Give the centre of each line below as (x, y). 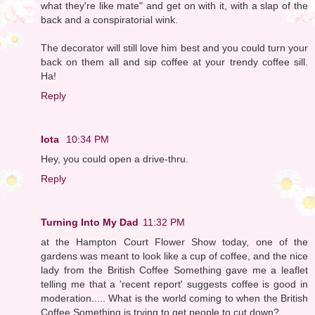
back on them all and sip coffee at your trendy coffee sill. (174, 62)
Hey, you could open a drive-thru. (115, 159)
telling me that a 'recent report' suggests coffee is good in (174, 284)
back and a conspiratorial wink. (109, 19)
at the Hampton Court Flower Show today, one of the (174, 242)
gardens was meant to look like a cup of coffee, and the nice (174, 256)
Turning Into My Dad (90, 222)
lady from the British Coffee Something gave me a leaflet (174, 270)
